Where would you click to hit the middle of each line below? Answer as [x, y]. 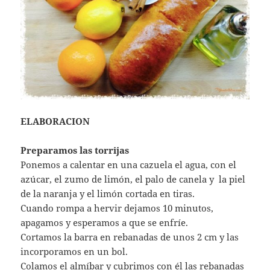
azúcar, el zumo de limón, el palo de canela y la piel [133, 179]
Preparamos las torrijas [75, 150]
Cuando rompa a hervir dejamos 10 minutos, [117, 208]
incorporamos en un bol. [74, 252]
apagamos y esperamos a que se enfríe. [105, 223]
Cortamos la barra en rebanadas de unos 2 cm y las [130, 237]
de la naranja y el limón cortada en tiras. [108, 194]
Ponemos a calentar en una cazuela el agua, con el [129, 165]
